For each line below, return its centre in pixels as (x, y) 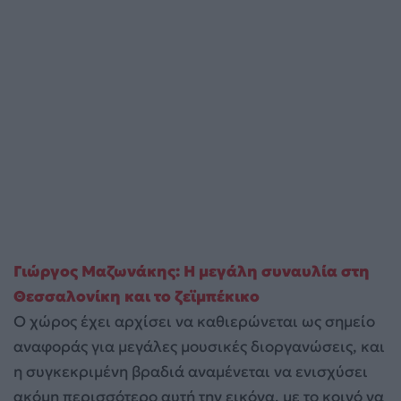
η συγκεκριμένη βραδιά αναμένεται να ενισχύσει (191, 372)
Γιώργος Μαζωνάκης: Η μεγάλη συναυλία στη (192, 272)
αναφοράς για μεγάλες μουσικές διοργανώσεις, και (199, 347)
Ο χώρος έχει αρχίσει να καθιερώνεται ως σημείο (194, 322)
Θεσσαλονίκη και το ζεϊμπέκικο (137, 297)
